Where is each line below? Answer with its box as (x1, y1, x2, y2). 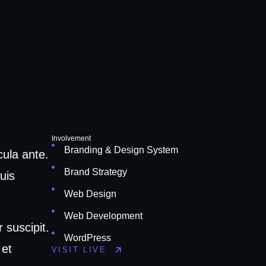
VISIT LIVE (51, 245, 107, 254)
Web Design (64, 189, 116, 199)
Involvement (51, 134, 91, 142)
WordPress (64, 233, 111, 243)
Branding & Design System (64, 145, 178, 155)
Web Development (64, 211, 142, 221)
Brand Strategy (64, 167, 127, 177)
